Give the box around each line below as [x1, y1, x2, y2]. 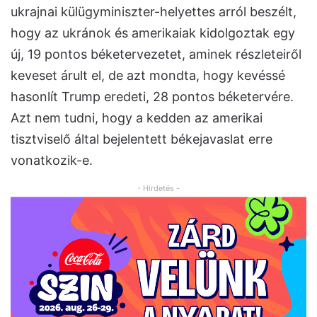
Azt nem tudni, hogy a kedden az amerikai [11, 110, 263, 125]
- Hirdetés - [137, 183, 180, 193]
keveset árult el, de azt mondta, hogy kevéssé [11, 67, 285, 83]
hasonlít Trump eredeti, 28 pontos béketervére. [11, 88, 294, 104]
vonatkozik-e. [11, 152, 93, 168]
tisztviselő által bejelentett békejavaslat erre [11, 131, 272, 146]
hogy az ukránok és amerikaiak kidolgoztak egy [11, 25, 295, 40]
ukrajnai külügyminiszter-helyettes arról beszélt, [11, 4, 296, 19]
